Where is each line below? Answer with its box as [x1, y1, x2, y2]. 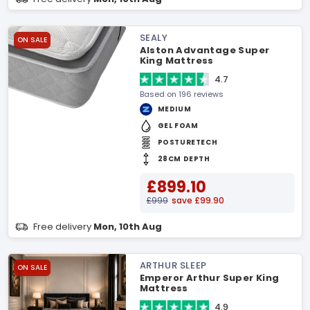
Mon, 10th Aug [93, 220, 162, 233]
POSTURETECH [157, 137, 218, 147]
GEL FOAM [157, 120, 199, 131]
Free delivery [33, 220, 93, 233]
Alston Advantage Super [139, 44, 270, 57]
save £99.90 [171, 194, 224, 206]
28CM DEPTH [157, 154, 210, 164]
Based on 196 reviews [139, 89, 224, 100]
